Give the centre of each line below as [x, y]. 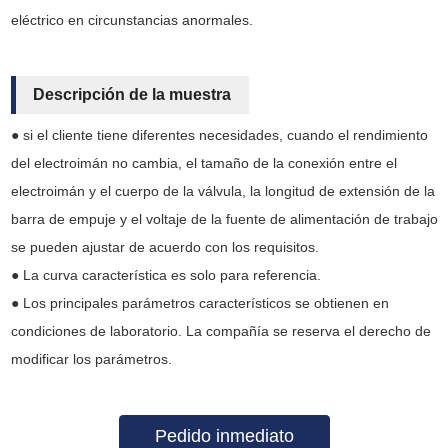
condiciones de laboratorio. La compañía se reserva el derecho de [220, 330]
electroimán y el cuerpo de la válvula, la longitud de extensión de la [222, 190]
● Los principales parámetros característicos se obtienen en [199, 302]
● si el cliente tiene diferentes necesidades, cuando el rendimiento [219, 134]
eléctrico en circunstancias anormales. [131, 20]
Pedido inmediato [224, 435]
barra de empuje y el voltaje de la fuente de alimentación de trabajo [224, 218]
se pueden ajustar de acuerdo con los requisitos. [164, 246]
